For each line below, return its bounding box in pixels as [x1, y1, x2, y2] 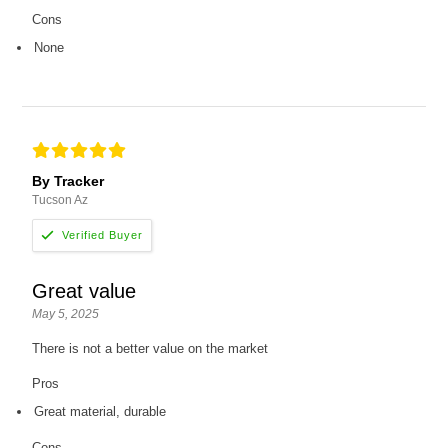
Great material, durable [34, 403, 167, 419]
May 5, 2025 [32, 306, 100, 321]
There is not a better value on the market [32, 340, 269, 356]
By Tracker [32, 173, 105, 190]
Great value [32, 279, 137, 302]
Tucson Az [32, 193, 89, 208]
